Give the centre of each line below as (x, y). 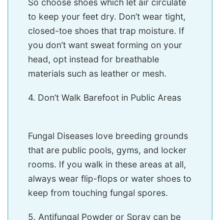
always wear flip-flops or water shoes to (110, 178)
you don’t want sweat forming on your (105, 45)
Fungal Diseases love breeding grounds (108, 136)
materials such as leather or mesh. (97, 73)
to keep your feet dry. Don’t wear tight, (107, 16)
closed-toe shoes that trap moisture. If (106, 30)
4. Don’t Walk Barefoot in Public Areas (105, 97)
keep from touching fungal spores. (98, 192)
